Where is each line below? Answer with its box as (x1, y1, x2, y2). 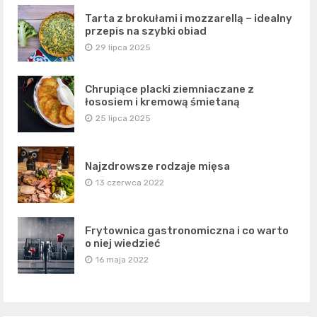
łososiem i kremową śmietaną (85, 95, 240, 108)
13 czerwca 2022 (96, 177, 164, 188)
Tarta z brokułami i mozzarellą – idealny (85, 11, 292, 25)
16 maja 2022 (96, 254, 149, 265)
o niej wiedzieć (85, 236, 161, 250)
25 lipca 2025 (96, 113, 151, 123)
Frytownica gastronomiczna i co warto (85, 224, 289, 237)
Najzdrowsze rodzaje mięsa (85, 159, 230, 173)
